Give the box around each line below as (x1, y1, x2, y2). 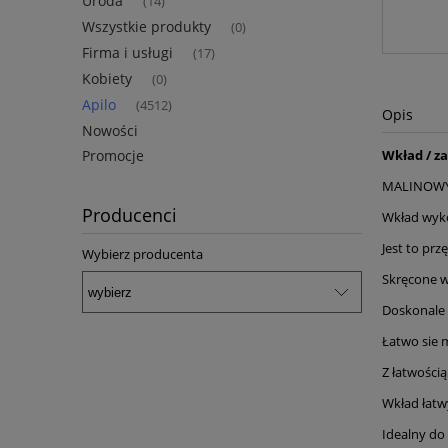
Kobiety (82, 69, 132, 89)
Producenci (82, 203, 177, 228)
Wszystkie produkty (82, 17, 211, 37)
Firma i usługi (82, 43, 173, 63)
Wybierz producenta (82, 245, 203, 264)
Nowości (82, 121, 138, 141)
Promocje (82, 146, 144, 166)
